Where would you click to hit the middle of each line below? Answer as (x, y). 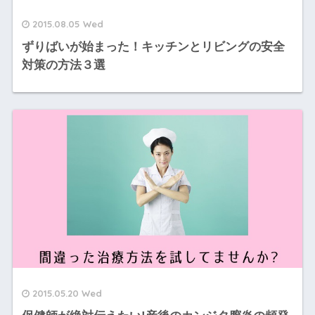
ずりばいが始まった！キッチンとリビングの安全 (153, 46)
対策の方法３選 (63, 65)
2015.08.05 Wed (67, 24)
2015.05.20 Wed (67, 294)
